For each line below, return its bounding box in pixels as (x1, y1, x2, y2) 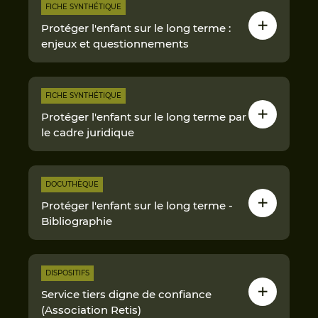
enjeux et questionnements (41, 37, 189, 50)
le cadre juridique (41, 126, 134, 139)
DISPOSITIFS (45, 268, 89, 278)
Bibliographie (41, 214, 112, 228)
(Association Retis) (41, 303, 141, 317)
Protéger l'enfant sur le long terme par (41, 110, 246, 124)
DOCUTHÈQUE (45, 180, 99, 189)
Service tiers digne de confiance (41, 287, 212, 301)
